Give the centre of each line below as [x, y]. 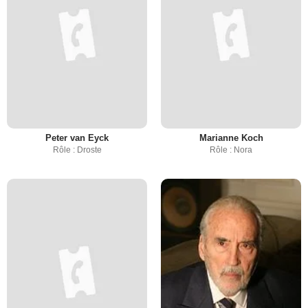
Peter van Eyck [77, 138]
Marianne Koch [231, 138]
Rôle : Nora [231, 150]
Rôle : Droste [77, 150]
